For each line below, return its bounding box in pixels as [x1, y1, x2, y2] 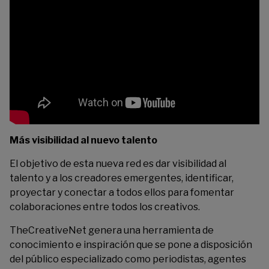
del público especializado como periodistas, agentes [10, 253, 246, 265]
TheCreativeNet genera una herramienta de [10, 225, 214, 236]
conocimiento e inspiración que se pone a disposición [10, 239, 252, 250]
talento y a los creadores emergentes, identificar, [10, 172, 234, 184]
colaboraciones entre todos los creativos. [10, 201, 200, 213]
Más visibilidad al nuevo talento [10, 134, 157, 146]
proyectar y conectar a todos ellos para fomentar [10, 187, 234, 198]
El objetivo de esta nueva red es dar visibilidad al [10, 158, 226, 169]
